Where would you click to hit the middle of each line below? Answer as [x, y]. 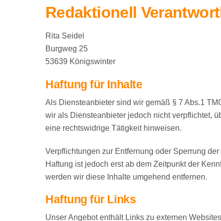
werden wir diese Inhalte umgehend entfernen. [126, 177]
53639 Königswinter [80, 62]
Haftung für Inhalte [94, 85]
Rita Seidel [65, 36]
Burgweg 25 [67, 49]
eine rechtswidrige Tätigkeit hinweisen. [113, 128]
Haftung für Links [91, 200]
